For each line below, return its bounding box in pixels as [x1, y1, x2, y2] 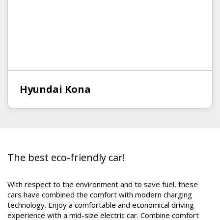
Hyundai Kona [20, 82, 91, 96]
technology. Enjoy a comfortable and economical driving [7, 200, 194, 210]
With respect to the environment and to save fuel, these [7, 179, 198, 189]
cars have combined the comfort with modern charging [7, 190, 192, 199]
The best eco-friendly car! [7, 151, 125, 164]
